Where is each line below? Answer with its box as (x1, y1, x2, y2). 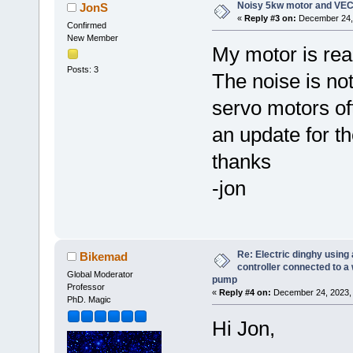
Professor (66, 281, 105, 292)
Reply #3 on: (243, 13, 296, 23)
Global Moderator (66, 269, 133, 279)
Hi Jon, (211, 316, 275, 340)
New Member (66, 32, 118, 43)
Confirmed (66, 20, 106, 30)
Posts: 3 (66, 65, 98, 75)
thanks (211, 149, 271, 173)
